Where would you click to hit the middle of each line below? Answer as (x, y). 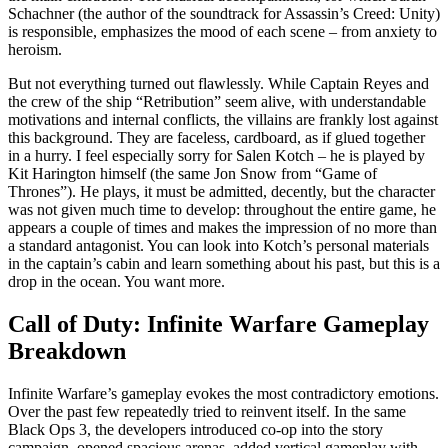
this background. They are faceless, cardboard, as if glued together (216, 137)
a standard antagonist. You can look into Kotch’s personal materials (218, 245)
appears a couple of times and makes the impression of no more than (222, 227)
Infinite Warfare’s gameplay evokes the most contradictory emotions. (223, 393)
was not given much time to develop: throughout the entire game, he (222, 209)
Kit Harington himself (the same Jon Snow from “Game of (192, 173)
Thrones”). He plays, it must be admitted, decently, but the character (221, 191)
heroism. (35, 49)
